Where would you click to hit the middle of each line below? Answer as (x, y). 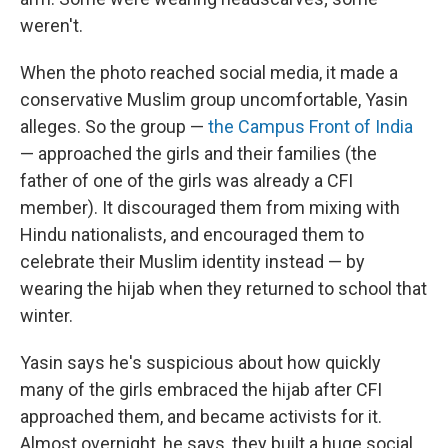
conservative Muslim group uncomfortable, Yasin (214, 99)
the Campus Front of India (310, 126)
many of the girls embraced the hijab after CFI (201, 389)
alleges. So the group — (114, 126)
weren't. (51, 25)
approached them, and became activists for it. (201, 416)
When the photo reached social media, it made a (209, 72)
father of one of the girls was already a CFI (186, 180)
